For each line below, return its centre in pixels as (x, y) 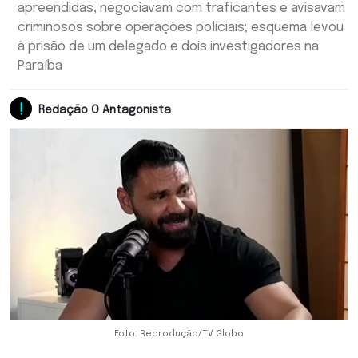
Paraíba (40, 66)
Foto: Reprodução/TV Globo (179, 334)
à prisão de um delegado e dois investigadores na (168, 47)
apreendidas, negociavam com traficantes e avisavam (181, 8)
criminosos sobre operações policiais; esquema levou (181, 28)
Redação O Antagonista (105, 110)
